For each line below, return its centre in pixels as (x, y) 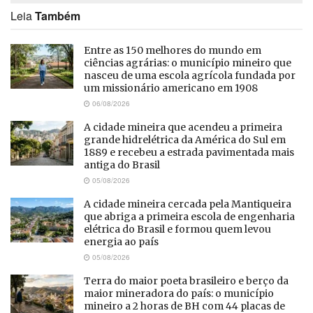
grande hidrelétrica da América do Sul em (185, 139)
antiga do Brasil (122, 165)
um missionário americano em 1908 (171, 88)
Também (58, 15)
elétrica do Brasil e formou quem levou (177, 229)
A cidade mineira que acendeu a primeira (183, 127)
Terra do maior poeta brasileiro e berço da (186, 281)
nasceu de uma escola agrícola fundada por (190, 75)
